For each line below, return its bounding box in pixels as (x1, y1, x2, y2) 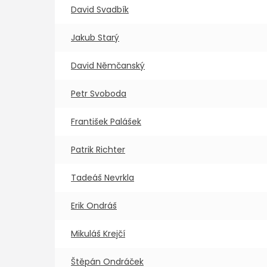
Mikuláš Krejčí (71, 228, 125, 240)
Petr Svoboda (71, 88, 126, 100)
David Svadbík (71, 4, 129, 15)
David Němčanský (71, 60, 145, 72)
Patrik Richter (71, 144, 125, 156)
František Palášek (71, 116, 141, 128)
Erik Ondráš (71, 200, 117, 212)
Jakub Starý (71, 32, 119, 44)
